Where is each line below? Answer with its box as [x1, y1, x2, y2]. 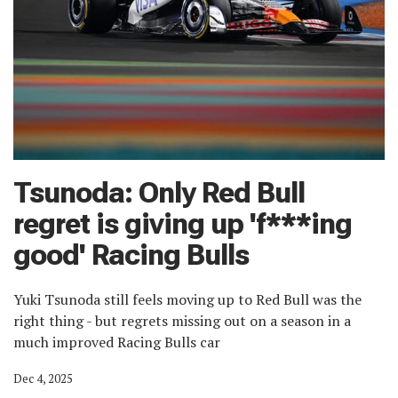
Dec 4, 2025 [13, 370, 73, 387]
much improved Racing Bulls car [13, 332, 220, 353]
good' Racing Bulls [13, 238, 249, 273]
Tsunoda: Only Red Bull [13, 176, 305, 211]
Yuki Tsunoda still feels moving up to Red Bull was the [13, 290, 362, 310]
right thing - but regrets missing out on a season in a [13, 311, 351, 331]
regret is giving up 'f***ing [13, 207, 352, 242]
